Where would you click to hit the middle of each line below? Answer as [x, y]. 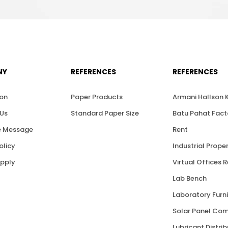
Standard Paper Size [105, 113]
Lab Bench [190, 178]
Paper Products [97, 97]
